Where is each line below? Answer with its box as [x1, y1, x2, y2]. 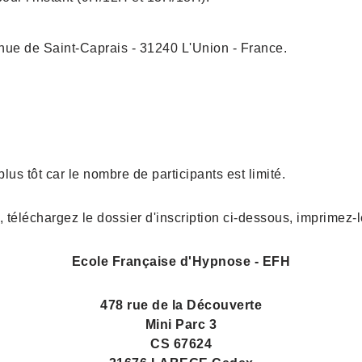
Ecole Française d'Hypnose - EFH [71, 255, 291, 269]
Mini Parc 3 [145, 318, 217, 332]
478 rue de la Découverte [100, 298, 262, 313]
